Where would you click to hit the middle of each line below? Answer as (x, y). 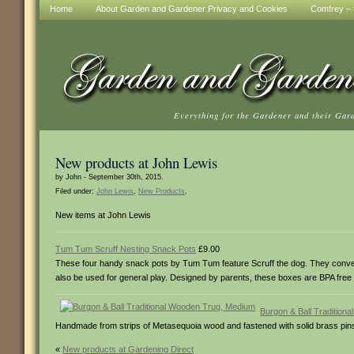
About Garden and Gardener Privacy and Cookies (192, 9)
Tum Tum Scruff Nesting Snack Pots (126, 249)
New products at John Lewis (136, 162)
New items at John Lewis (103, 215)
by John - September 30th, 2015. (109, 177)
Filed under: (76, 191)
